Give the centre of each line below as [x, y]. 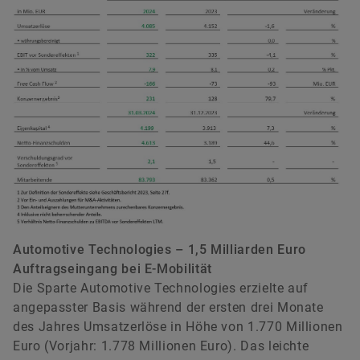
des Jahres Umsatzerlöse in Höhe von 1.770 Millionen [178, 327]
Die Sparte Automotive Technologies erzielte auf [161, 288]
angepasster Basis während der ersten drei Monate [168, 308]
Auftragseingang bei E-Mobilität [112, 269]
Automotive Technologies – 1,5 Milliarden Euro [160, 250]
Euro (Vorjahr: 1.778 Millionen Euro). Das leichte [161, 346]
